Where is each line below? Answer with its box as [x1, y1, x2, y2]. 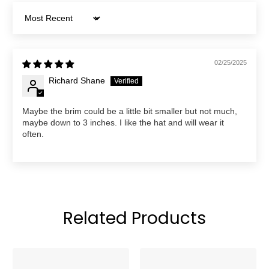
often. [22, 129, 44, 139]
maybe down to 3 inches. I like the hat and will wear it [22, 118, 224, 128]
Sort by [22, 17, 49, 28]
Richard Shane [49, 76, 105, 86]
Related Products [63, 207, 206, 231]
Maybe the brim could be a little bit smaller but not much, [22, 106, 237, 116]
